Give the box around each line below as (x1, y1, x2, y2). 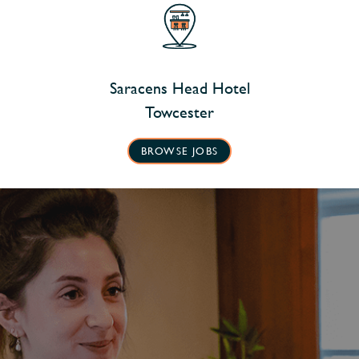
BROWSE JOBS (140, 143, 219, 158)
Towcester (145, 99, 214, 123)
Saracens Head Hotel (109, 75, 250, 99)
